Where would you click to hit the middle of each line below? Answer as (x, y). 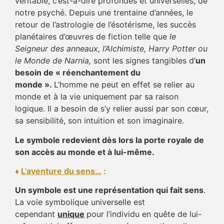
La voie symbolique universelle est (80, 202)
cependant (36, 214)
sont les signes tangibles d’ (144, 61)
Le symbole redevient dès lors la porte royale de (109, 140)
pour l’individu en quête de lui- (144, 214)
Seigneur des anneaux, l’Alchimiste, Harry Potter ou (111, 49)
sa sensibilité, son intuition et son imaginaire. (99, 121)
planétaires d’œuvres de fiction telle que (92, 37)
